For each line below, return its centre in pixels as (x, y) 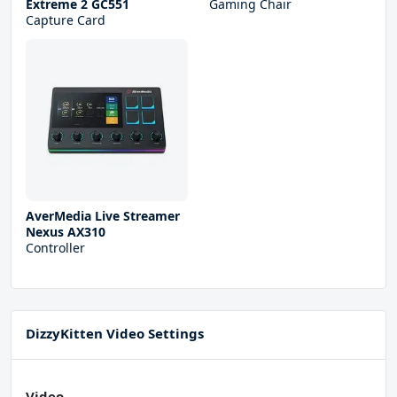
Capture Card (66, 20)
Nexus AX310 (66, 232)
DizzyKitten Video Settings (115, 334)
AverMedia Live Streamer (103, 216)
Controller (55, 248)
